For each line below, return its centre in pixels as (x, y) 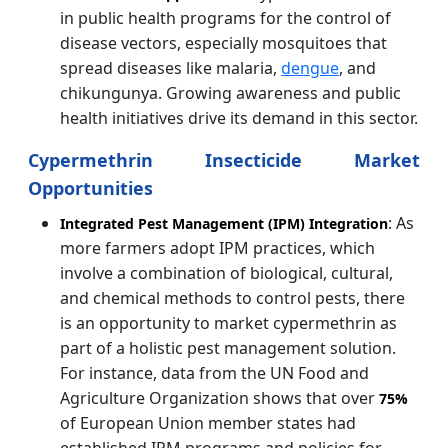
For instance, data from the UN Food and (214, 372)
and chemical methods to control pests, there (232, 297)
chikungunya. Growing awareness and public (230, 92)
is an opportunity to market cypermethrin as (228, 322)
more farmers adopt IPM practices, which (217, 247)
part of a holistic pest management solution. (228, 347)
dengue (310, 67)
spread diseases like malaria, (170, 67)
